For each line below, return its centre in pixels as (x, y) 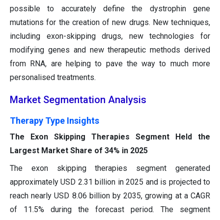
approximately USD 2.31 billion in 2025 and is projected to (110, 182)
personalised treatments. (53, 78)
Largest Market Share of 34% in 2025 (79, 151)
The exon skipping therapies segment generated (110, 168)
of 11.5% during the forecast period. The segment (110, 210)
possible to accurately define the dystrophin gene (110, 9)
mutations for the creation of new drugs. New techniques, (110, 23)
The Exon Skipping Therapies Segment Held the (110, 137)
